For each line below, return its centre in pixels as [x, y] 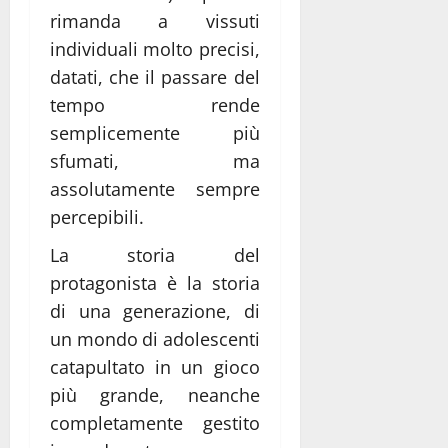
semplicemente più [155, 132]
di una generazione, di [155, 310]
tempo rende [155, 104]
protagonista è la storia [155, 282]
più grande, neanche [155, 394]
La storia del [155, 254]
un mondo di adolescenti [155, 338]
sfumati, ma [155, 160]
